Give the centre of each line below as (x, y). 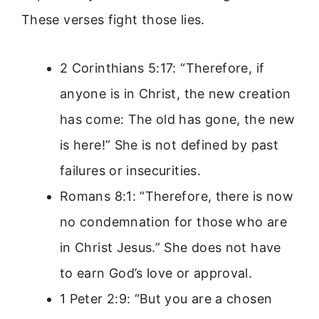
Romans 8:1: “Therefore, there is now (177, 197)
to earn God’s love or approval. (156, 273)
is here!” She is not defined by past (169, 145)
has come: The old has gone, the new (178, 120)
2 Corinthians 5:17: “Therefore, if (162, 68)
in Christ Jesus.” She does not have (171, 248)
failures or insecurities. (130, 171)
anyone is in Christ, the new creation (176, 94)
